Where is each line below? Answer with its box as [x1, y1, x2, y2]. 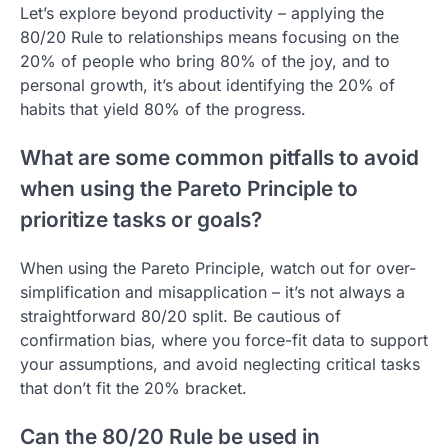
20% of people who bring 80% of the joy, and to [20, 51, 390, 72]
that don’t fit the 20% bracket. [20, 378, 247, 399]
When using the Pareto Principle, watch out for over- [20, 258, 416, 279]
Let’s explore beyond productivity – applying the [20, 3, 384, 24]
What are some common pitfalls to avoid [20, 145, 419, 171]
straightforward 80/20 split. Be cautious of [20, 306, 341, 327]
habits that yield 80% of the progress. [20, 99, 306, 120]
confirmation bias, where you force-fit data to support [20, 330, 428, 351]
